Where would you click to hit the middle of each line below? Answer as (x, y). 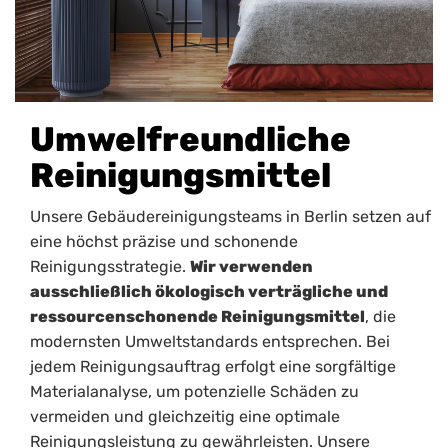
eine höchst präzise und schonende (164, 242)
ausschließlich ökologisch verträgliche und (209, 292)
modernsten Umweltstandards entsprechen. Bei (210, 342)
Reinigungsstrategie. (110, 267)
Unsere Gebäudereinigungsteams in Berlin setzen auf (230, 217)
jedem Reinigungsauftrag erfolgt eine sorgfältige (213, 367)
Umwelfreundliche (190, 140)
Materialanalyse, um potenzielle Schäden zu (194, 392)
